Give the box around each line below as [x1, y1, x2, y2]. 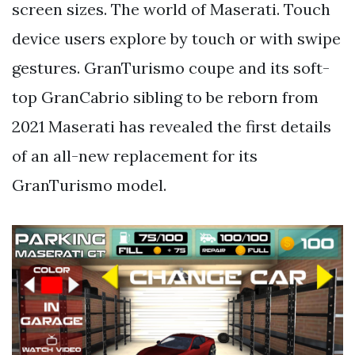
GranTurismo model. [12, 175, 166, 196]
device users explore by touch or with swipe [12, 29, 341, 49]
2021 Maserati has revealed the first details [12, 116, 331, 137]
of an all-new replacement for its [12, 146, 258, 166]
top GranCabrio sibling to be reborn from [12, 87, 319, 108]
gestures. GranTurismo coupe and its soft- [12, 58, 330, 78]
